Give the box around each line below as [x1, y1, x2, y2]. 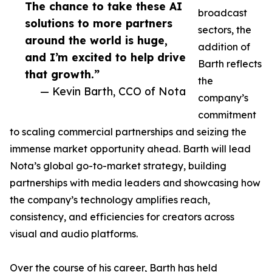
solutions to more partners [25, 16, 172, 30]
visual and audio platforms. [10, 228, 138, 240]
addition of [198, 41, 250, 53]
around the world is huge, [25, 33, 168, 47]
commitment [198, 109, 256, 121]
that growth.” [25, 67, 100, 81]
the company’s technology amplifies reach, [10, 194, 210, 206]
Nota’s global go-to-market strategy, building [10, 160, 226, 172]
